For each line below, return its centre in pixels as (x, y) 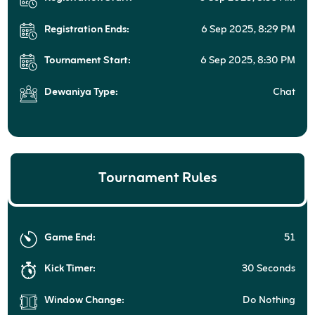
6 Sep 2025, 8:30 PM (248, 61)
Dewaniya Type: (81, 92)
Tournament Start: (87, 61)
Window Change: (84, 300)
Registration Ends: (86, 30)
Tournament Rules (157, 178)
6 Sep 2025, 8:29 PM (249, 30)
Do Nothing (269, 300)
